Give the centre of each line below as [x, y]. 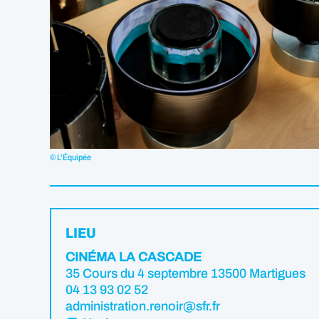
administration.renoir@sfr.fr [143, 306]
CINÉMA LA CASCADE [134, 257]
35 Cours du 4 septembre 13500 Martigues [185, 273]
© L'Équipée [70, 157]
